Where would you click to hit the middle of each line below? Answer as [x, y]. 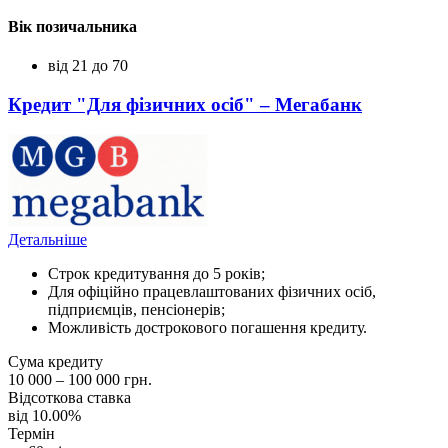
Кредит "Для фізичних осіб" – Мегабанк [185, 104]
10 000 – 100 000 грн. [80, 380]
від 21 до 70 [88, 65]
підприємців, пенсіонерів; [136, 310]
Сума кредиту [55, 362]
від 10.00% [44, 416]
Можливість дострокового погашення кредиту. [207, 328]
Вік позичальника [72, 26]
